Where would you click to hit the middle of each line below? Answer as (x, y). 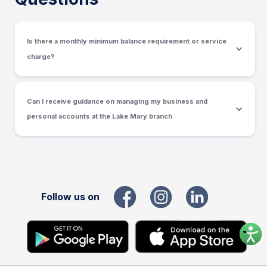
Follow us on (70, 196)
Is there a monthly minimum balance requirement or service (127, 41)
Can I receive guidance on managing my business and (117, 101)
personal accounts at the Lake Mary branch (100, 116)
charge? (41, 57)
